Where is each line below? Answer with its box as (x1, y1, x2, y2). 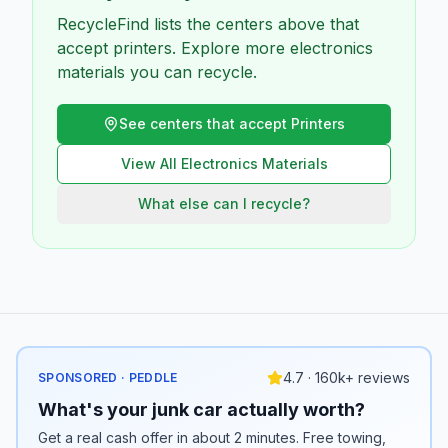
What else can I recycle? (138, 194, 310, 212)
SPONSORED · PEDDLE (38, 370, 178, 385)
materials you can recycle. (57, 61, 257, 82)
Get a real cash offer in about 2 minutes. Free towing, (38, 429, 386, 446)
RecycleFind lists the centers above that (57, 13, 359, 34)
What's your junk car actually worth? (38, 399, 365, 420)
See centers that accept (119, 114, 291, 132)
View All (120, 154, 181, 172)
